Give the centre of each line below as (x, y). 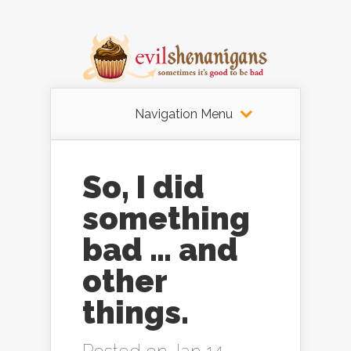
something (166, 218)
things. (136, 312)
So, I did (143, 186)
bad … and (160, 249)
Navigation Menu (183, 114)
